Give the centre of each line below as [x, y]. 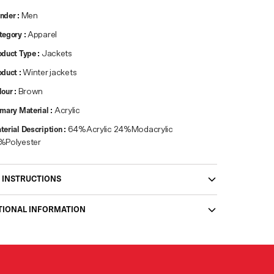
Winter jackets [50, 73]
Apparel [43, 35]
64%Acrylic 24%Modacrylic [120, 130]
